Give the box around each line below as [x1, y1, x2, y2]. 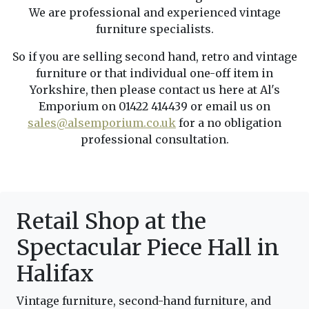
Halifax [17, 260, 94, 288]
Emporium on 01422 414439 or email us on [39, 99, 270, 114]
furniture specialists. [95, 22, 214, 37]
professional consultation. [80, 132, 229, 147]
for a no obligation [176, 116, 281, 130]
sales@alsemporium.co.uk [28, 116, 176, 130]
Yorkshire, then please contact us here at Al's [29, 83, 280, 97]
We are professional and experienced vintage [28, 6, 281, 20]
